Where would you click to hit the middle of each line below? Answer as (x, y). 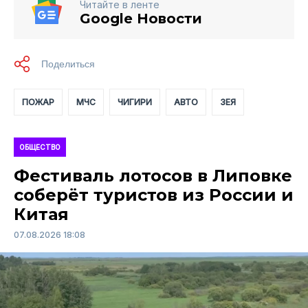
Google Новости (141, 18)
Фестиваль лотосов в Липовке (153, 175)
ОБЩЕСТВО (40, 147)
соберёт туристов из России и (154, 195)
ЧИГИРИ (135, 102)
